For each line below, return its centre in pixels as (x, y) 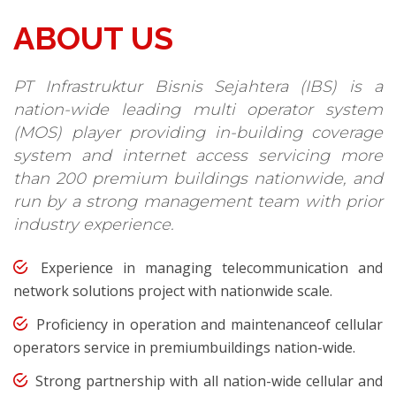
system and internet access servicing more (198, 155)
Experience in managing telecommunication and (207, 267)
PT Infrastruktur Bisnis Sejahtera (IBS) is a (198, 86)
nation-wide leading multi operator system (198, 109)
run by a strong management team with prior (198, 201)
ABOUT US (93, 38)
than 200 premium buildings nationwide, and (198, 178)
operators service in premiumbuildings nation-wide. (184, 347)
